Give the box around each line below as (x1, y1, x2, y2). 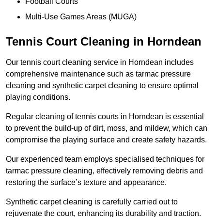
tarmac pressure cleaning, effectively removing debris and (6, 167, 203, 175)
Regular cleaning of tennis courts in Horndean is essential (6, 112, 204, 121)
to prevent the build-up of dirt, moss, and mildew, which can (6, 124, 207, 133)
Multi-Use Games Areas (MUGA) (25, 13, 137, 21)
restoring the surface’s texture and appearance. (6, 178, 167, 187)
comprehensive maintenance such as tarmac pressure (6, 70, 191, 78)
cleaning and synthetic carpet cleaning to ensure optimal (6, 81, 199, 90)
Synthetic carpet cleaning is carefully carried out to (6, 198, 178, 206)
